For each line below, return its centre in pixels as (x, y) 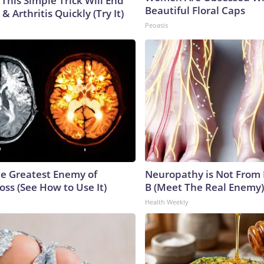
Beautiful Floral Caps (195, 10)
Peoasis (156, 25)
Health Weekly (167, 202)
